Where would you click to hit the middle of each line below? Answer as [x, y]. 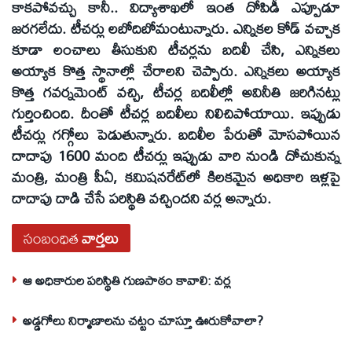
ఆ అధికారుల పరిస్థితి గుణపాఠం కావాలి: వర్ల [127, 280]
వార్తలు [100, 238]
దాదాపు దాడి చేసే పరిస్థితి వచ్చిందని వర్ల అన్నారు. [141, 198]
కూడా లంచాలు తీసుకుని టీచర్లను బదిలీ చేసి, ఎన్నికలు [176, 49]
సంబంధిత [51, 238]
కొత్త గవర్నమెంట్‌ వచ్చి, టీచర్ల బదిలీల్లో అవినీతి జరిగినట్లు [176, 92]
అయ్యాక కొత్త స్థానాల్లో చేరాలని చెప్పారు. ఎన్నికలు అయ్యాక [176, 70]
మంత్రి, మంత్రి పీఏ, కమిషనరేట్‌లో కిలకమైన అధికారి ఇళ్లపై [176, 176]
